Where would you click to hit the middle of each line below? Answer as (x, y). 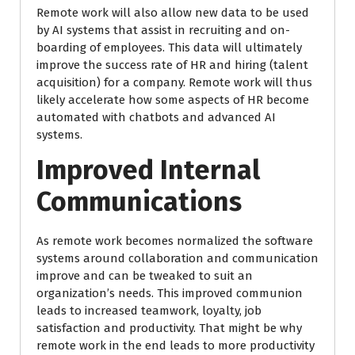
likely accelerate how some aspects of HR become (173, 100)
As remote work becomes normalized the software (175, 241)
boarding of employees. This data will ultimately (169, 48)
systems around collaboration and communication (177, 258)
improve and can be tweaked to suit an (145, 276)
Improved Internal (148, 170)
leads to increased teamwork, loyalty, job (149, 311)
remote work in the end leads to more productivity (176, 345)
